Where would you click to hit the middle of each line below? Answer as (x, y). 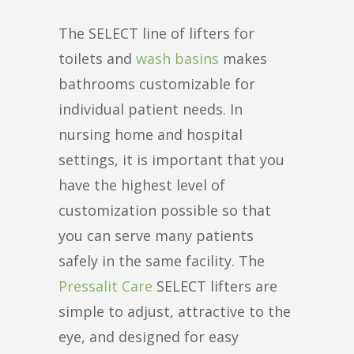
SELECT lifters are (215, 286)
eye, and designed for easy (149, 336)
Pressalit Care (105, 286)
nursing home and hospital (151, 134)
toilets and (97, 58)
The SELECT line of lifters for (156, 33)
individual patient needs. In (151, 109)
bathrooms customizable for (157, 83)
